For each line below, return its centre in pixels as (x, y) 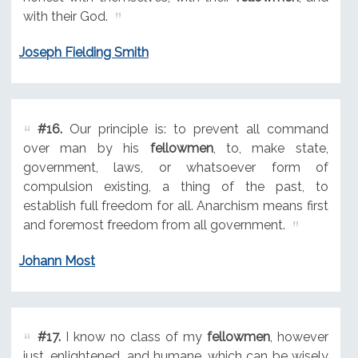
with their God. (65, 16)
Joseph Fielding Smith (84, 52)
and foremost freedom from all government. (154, 225)
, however (299, 337)
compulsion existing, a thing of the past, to (175, 186)
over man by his (86, 148)
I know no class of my (133, 337)
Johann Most (57, 261)
